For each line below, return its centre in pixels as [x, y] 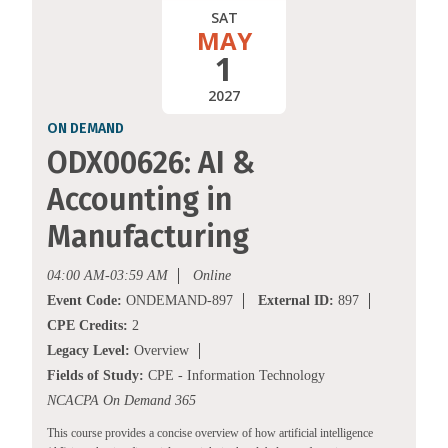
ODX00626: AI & [151, 163]
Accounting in [139, 200]
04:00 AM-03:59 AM [107, 276]
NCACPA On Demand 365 [121, 401]
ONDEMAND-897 [177, 301]
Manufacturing [148, 237]
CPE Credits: [87, 326]
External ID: [296, 301]
